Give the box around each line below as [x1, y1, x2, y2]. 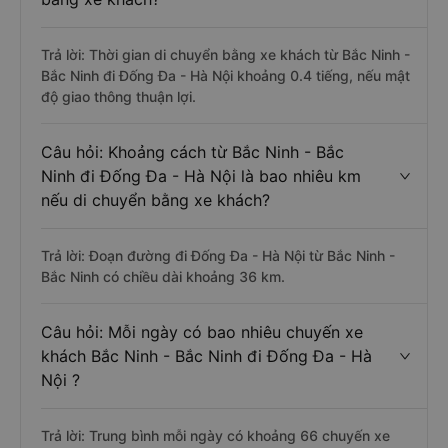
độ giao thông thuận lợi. [41, 88, 196, 105]
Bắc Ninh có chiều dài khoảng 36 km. [41, 268, 285, 285]
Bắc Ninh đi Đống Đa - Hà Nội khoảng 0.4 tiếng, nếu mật [41, 67, 410, 84]
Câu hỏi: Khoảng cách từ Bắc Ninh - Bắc [41, 142, 344, 162]
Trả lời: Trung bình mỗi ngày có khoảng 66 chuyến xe [41, 427, 390, 444]
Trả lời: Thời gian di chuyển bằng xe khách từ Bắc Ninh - [41, 46, 410, 63]
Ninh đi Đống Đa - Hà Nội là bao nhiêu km [41, 166, 361, 186]
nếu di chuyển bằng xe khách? [41, 190, 270, 210]
